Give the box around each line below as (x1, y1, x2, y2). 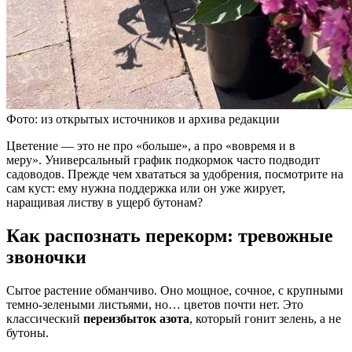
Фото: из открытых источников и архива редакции (6, 112, 280, 126)
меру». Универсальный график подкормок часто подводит (6, 152, 320, 167)
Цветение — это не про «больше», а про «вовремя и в (6, 138, 295, 152)
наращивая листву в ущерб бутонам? (6, 195, 203, 209)
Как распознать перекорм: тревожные (6, 225, 333, 246)
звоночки (6, 246, 86, 267)
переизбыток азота (83, 311, 189, 325)
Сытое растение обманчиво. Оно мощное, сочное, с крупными (6, 283, 343, 297)
